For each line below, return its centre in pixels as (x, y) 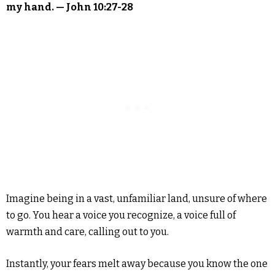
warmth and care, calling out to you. (87, 231)
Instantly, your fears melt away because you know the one (137, 263)
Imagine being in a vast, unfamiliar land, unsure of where (137, 198)
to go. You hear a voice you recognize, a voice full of (121, 215)
